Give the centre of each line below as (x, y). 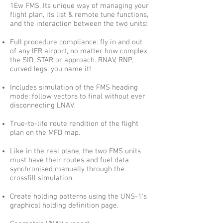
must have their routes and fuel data (69, 160)
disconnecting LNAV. (42, 106)
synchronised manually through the (67, 169)
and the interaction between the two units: (79, 24)
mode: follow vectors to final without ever (78, 97)
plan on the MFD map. (45, 133)
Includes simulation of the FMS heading (74, 88)
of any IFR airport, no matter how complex (79, 51)
